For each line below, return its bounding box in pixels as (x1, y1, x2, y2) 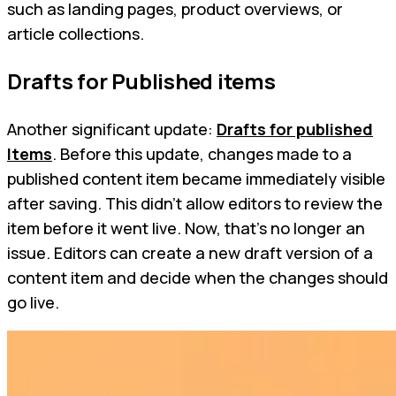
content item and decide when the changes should (7, 267, 388, 289)
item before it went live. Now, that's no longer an (7, 217, 365, 240)
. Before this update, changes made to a (52, 143, 352, 165)
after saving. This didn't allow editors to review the (7, 193, 383, 215)
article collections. (7, 23, 144, 45)
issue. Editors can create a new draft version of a (7, 242, 373, 264)
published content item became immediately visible (7, 168, 385, 190)
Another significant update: (7, 118, 217, 141)
